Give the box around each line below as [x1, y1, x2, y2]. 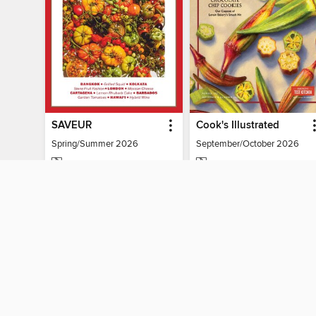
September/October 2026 [195, 138, 299, 150]
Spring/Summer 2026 [51, 138, 139, 150]
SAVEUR [51, 119, 92, 132]
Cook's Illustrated [195, 119, 279, 132]
